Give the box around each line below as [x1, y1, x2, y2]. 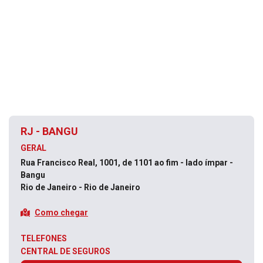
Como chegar [35, 207, 88, 217]
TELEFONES [21, 234, 67, 243]
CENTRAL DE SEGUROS [21, 247, 110, 256]
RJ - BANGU [21, 125, 78, 137]
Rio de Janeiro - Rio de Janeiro [21, 183, 140, 192]
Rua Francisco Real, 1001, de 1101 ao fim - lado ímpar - [21, 158, 233, 167]
